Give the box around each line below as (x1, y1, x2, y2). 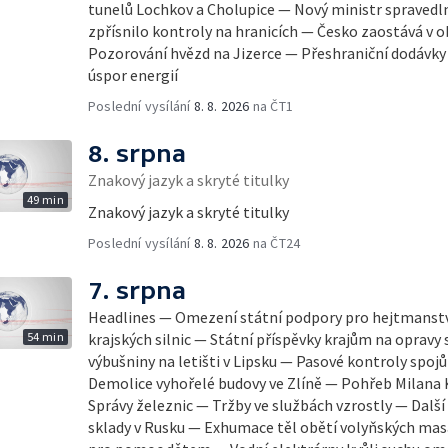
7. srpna (88, 277, 186, 304)
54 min (26, 329, 64, 344)
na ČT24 (249, 234, 301, 252)
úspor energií (88, 65, 178, 85)
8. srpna (88, 140, 186, 167)
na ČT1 (249, 97, 294, 115)
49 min (26, 192, 64, 207)
